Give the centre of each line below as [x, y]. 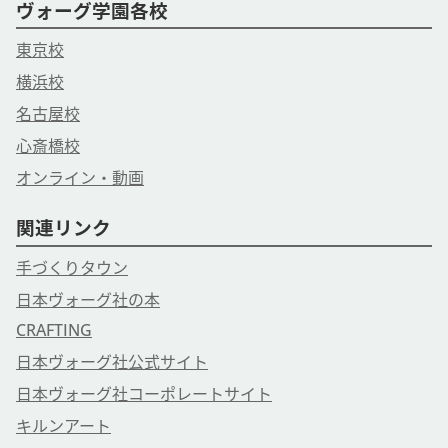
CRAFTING [54, 330]
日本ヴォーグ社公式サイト [112, 362]
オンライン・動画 [80, 178]
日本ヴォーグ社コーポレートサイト [144, 394]
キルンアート [63, 426]
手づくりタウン [72, 268]
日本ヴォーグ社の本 [88, 300]
